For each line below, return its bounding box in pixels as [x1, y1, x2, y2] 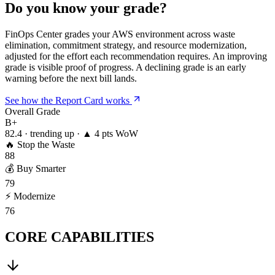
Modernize [14, 190, 55, 201]
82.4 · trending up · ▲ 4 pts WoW [5, 128, 138, 139]
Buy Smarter [17, 163, 66, 174]
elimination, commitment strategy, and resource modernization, [5, 39, 247, 50]
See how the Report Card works [5, 95, 132, 106]
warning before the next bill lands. [5, 72, 137, 83]
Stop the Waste [17, 139, 75, 150]
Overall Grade [5, 106, 60, 117]
